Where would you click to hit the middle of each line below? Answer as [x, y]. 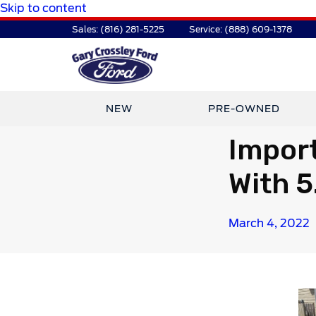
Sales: [86, 29]
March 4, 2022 [269, 223]
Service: [207, 29]
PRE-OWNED [244, 109]
